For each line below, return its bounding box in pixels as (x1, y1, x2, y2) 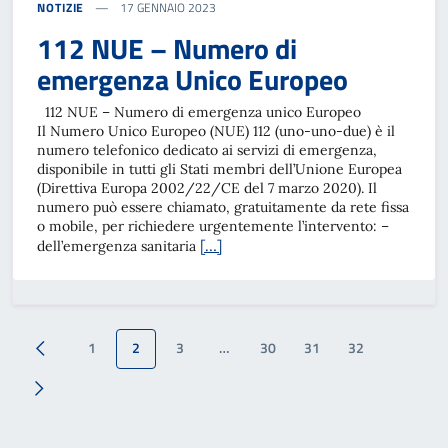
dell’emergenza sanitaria (37, 236, 200, 255)
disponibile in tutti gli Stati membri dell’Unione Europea (37, 159, 402, 178)
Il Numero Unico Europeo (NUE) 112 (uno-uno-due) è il (37, 121, 395, 140)
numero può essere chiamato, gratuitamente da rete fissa (37, 197, 409, 216)
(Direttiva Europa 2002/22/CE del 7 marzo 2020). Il (37, 178, 377, 197)
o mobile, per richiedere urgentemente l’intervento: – (37, 216, 389, 235)
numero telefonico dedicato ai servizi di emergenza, (37, 140, 377, 159)
